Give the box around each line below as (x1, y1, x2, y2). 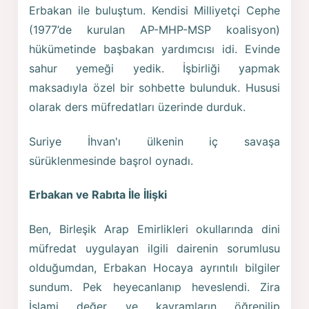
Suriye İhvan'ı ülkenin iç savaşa (29, 134, 280, 148)
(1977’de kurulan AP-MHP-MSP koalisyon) (29, 23, 280, 37)
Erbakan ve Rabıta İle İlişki (29, 188, 168, 202)
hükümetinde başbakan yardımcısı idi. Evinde (29, 42, 280, 57)
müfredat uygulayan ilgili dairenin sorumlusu (29, 241, 280, 255)
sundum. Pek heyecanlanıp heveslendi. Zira (29, 280, 280, 294)
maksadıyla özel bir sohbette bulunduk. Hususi (29, 81, 280, 95)
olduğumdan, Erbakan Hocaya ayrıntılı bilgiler (29, 261, 280, 275)
